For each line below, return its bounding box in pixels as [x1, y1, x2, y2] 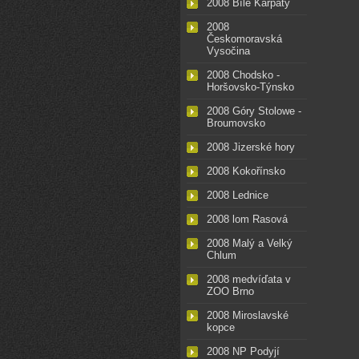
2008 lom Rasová [207, 213, 288, 226]
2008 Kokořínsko [207, 165, 285, 178]
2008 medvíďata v [207, 273, 291, 286]
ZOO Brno [207, 285, 254, 298]
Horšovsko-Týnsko [207, 81, 294, 94]
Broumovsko [207, 117, 265, 130]
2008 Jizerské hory [207, 141, 295, 154]
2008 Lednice [207, 189, 268, 202]
